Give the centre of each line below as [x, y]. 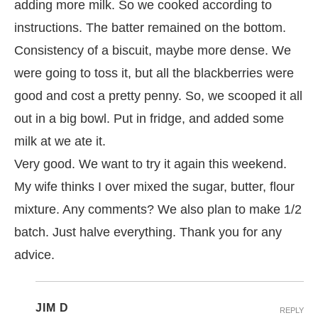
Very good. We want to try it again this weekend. [150, 164]
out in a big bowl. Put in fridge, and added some [149, 119]
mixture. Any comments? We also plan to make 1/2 [158, 209]
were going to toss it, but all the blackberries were [154, 73]
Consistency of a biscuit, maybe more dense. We [153, 50]
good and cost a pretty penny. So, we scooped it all [158, 96]
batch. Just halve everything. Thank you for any [148, 232]
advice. [34, 255]
